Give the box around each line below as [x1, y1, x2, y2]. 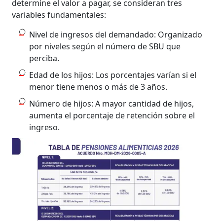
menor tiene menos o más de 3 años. [29, 81, 168, 92]
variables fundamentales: [12, 9, 107, 20]
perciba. [29, 52, 60, 64]
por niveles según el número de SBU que [29, 40, 181, 52]
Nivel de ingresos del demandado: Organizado [29, 29, 203, 40]
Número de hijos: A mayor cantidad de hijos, [29, 98, 194, 109]
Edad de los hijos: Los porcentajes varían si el [29, 69, 197, 80]
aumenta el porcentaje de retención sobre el [29, 110, 195, 121]
